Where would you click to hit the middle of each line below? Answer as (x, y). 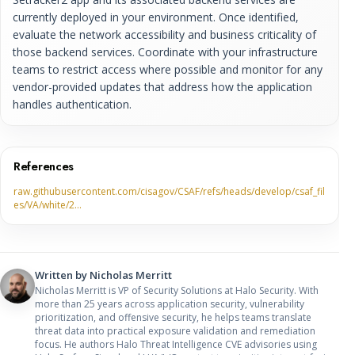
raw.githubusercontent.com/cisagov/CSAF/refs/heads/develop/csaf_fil (169, 191)
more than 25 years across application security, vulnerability (170, 303)
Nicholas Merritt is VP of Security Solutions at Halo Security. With (177, 290)
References (44, 166)
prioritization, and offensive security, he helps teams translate (173, 317)
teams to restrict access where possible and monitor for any (168, 69)
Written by (62, 275)
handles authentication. (72, 104)
